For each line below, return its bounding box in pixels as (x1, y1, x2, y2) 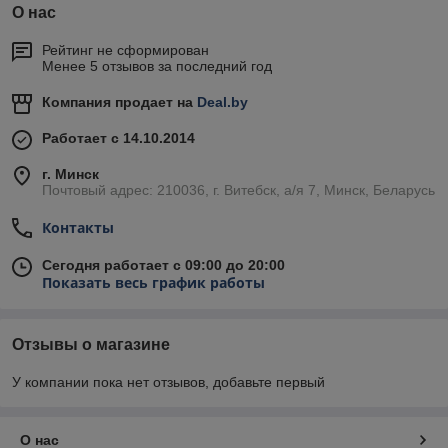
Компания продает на (42, 94, 197, 111)
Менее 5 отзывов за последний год (42, 58, 272, 75)
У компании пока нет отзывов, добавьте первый (12, 374, 325, 391)
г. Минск (42, 166, 99, 183)
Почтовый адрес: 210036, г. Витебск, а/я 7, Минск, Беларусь (42, 182, 435, 199)
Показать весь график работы (42, 273, 265, 293)
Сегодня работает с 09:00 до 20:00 (42, 257, 285, 274)
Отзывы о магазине (12, 336, 170, 354)
